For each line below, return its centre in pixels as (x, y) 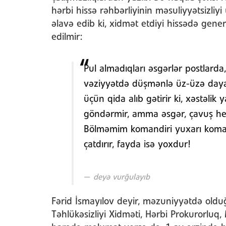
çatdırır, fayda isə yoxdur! (137, 145)
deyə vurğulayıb (122, 177)
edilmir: (67, 37)
